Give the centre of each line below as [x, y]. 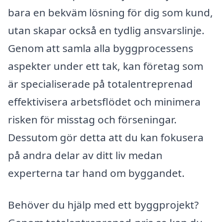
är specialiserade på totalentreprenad [100, 84]
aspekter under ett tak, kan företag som [106, 66]
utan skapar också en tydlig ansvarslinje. [106, 30]
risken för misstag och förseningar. [92, 120]
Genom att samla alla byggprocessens [101, 48]
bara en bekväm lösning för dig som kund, [111, 13]
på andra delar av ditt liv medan [85, 155]
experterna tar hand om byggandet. [96, 173]
